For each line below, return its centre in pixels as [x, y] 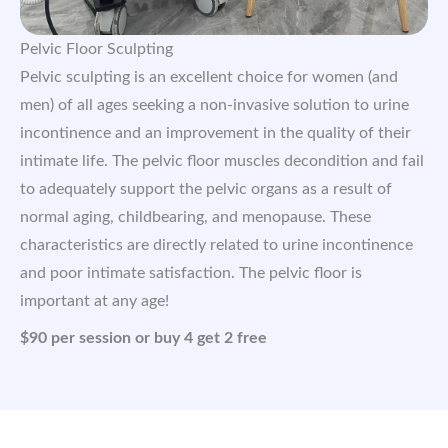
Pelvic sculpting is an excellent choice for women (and [209, 77]
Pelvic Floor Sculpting [96, 49]
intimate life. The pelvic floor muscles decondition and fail [222, 161]
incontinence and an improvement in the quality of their [215, 133]
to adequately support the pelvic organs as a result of [206, 189]
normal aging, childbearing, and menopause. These [195, 217]
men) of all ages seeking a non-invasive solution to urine [214, 105]
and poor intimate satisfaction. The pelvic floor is [191, 273]
